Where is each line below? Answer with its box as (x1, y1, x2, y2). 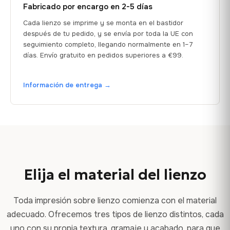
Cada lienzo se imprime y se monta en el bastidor (23, 18, 183, 27)
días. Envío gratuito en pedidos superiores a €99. (23, 50, 183, 60)
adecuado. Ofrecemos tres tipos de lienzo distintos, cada (6, 208, 224, 220)
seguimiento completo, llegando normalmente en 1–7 (23, 40, 193, 49)
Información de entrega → (23, 80, 111, 89)
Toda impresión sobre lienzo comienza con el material (13, 195, 217, 206)
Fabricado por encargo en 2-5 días (23, 1, 152, 12)
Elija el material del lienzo (24, 165, 206, 184)
